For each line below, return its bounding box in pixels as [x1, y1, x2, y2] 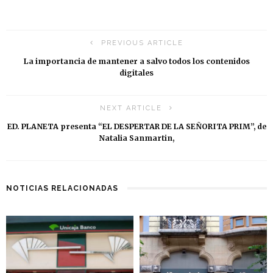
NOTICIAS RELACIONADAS [6, 184, 118, 193]
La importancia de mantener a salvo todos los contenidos [23, 57, 250, 66]
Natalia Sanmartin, [99, 133, 174, 143]
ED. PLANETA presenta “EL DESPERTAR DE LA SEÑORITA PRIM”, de [7, 122, 266, 131]
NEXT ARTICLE [100, 104, 162, 112]
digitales [119, 68, 154, 77]
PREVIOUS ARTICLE [101, 39, 183, 47]
